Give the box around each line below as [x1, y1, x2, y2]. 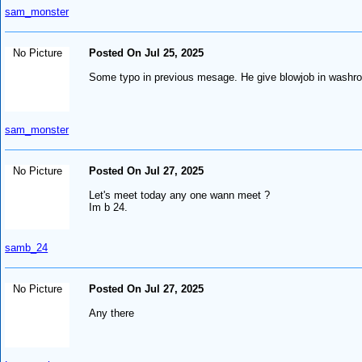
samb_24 [5, 241, 48, 254]
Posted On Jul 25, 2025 [89, 46, 204, 59]
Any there [89, 306, 135, 319]
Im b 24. [89, 200, 128, 213]
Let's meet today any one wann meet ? [89, 188, 271, 201]
